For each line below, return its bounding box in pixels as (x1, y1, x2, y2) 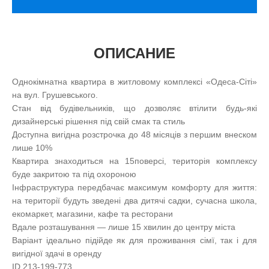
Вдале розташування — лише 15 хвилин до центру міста (12, 222, 235, 232)
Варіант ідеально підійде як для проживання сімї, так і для (12, 235, 257, 245)
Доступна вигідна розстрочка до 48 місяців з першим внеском (12, 129, 257, 139)
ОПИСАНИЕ (94, 44, 175, 61)
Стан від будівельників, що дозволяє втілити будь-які (12, 103, 257, 113)
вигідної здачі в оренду (12, 248, 101, 258)
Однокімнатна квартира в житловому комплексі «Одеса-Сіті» (12, 76, 257, 86)
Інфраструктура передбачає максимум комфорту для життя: (12, 182, 257, 192)
